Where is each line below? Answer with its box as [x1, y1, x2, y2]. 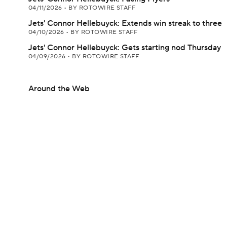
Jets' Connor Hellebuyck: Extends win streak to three [28, 18, 222, 28]
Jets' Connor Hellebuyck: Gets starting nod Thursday [28, 43, 221, 53]
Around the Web [28, 84, 90, 94]
